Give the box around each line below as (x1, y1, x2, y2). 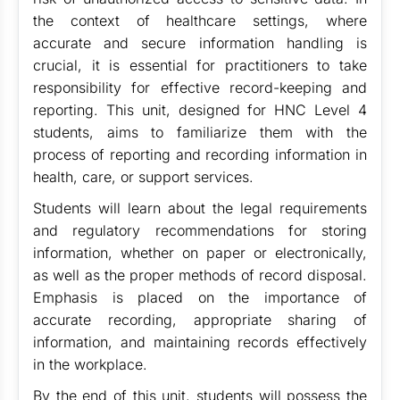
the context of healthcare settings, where (33, 12, 367, 29)
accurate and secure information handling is (33, 34, 367, 52)
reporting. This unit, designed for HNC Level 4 (33, 101, 367, 119)
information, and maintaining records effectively (33, 333, 367, 351)
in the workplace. (33, 355, 152, 373)
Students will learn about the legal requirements (33, 199, 367, 217)
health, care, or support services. (33, 168, 258, 186)
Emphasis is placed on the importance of (33, 288, 367, 306)
